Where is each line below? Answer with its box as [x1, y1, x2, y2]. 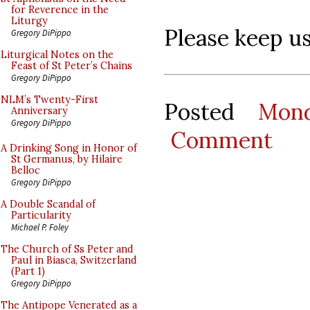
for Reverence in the [11, 3, 109, 16]
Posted [164, 97, 259, 126]
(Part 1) [11, 265, 45, 277]
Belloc [11, 164, 40, 176]
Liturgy [11, 15, 48, 27]
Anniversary [11, 104, 68, 117]
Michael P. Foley [11, 221, 69, 232]
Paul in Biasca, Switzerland [11, 254, 137, 266]
